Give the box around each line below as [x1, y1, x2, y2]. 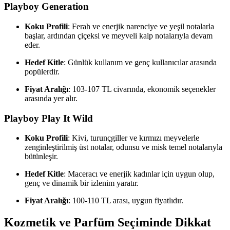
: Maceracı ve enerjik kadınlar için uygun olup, [64, 169, 215, 179]
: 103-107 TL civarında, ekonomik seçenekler [68, 85, 216, 94]
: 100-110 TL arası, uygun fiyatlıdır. [68, 196, 183, 205]
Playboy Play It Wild [4, 112, 93, 124]
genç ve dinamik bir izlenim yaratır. [25, 179, 139, 188]
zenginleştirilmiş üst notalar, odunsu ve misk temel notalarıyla [25, 143, 222, 152]
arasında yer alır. [25, 94, 78, 103]
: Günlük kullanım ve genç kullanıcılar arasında [64, 58, 217, 67]
